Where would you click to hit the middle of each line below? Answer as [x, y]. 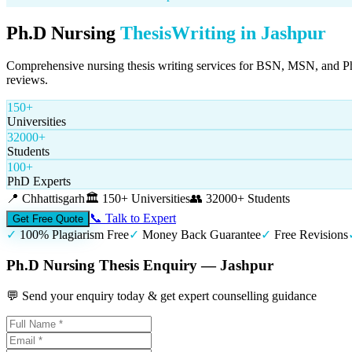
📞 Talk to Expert [133, 218]
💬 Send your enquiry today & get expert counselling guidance [161, 295]
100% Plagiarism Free [74, 235]
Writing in [216, 33]
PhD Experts [39, 181]
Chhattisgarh [53, 199]
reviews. [27, 80]
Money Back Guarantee [202, 235]
